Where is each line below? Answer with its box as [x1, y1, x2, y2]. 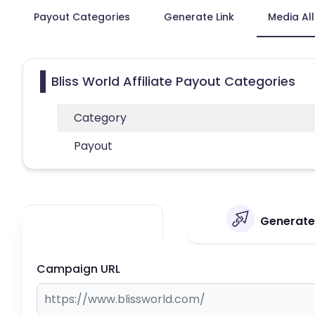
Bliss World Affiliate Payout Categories [51, 72, 295, 90]
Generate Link [164, 9, 234, 24]
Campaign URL [37, 260, 120, 277]
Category [74, 109, 127, 126]
